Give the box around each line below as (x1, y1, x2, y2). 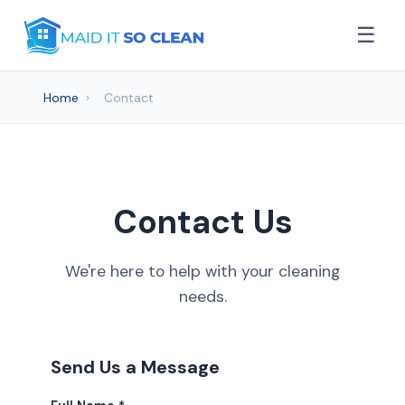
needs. (178, 287, 227, 306)
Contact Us (112, 201, 293, 243)
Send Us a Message (51, 355, 220, 379)
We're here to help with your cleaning (65, 261, 340, 281)
